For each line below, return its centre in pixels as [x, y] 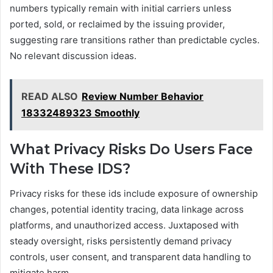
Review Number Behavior [143, 97]
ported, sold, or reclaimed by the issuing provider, [117, 24]
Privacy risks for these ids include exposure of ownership [134, 193]
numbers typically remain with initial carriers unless [121, 9]
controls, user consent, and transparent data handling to [130, 257]
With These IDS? [70, 169]
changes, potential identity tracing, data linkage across [127, 209]
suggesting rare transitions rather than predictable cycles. [135, 40]
